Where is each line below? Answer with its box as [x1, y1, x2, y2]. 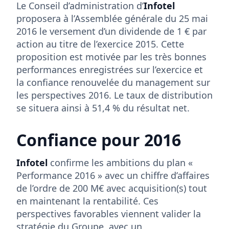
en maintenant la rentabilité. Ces [16, 194, 158, 207]
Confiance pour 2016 [16, 128, 181, 151]
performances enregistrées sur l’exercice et [16, 63, 203, 76]
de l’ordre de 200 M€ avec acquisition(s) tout [16, 181, 207, 194]
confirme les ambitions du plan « [48, 156, 193, 169]
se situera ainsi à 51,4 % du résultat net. [16, 101, 190, 114]
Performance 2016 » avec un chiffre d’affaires [16, 169, 210, 181]
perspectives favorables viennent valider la [16, 207, 201, 220]
